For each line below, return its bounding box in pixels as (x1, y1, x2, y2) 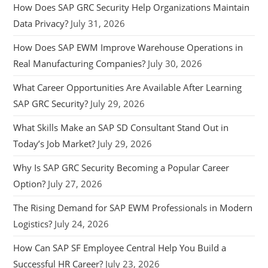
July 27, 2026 (48, 178, 103, 190)
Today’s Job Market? (13, 138, 96, 150)
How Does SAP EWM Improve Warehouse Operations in (13, 41, 243, 54)
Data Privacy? (13, 17, 69, 30)
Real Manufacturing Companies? (13, 57, 146, 70)
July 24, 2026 (54, 218, 109, 230)
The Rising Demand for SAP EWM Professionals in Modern (13, 202, 253, 214)
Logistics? (13, 218, 53, 230)
